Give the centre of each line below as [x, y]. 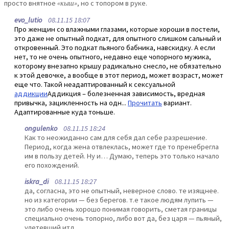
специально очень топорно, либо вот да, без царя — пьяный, [123, 219]
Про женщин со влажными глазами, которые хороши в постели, [117, 29]
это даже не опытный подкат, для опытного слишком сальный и [118, 38]
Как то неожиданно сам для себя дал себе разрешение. [116, 138]
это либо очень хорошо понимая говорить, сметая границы [121, 209]
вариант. [177, 102]
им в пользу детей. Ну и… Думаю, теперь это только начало [122, 156]
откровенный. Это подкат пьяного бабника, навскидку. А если [115, 47]
